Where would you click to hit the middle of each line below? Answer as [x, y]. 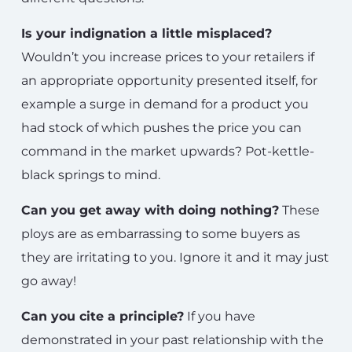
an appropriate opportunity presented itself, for [169, 81]
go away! [49, 281]
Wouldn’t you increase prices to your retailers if [168, 57]
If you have [220, 316]
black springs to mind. [91, 175]
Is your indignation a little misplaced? [147, 33]
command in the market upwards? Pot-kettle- [168, 151]
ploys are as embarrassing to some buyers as [161, 234]
